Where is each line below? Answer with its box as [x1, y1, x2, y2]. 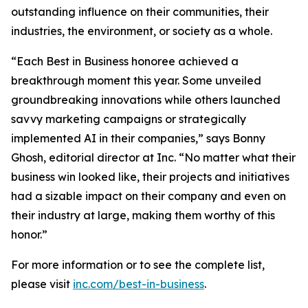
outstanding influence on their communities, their [11, 5, 269, 19]
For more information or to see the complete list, [11, 258, 265, 272]
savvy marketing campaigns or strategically [11, 112, 246, 126]
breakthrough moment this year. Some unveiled [11, 74, 261, 87]
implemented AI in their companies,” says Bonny [11, 131, 265, 145]
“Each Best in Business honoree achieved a [11, 54, 239, 68]
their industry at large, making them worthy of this [11, 208, 275, 222]
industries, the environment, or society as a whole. [11, 24, 272, 38]
